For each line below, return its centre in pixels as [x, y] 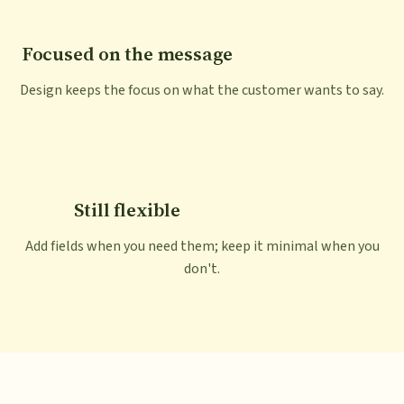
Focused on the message [127, 54]
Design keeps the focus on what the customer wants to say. [202, 91]
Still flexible [127, 210]
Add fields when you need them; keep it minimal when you [202, 247]
